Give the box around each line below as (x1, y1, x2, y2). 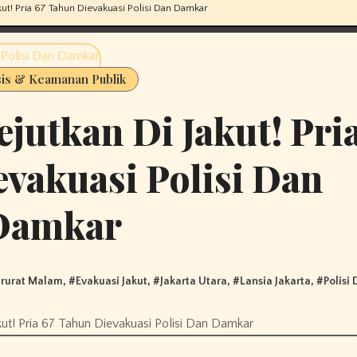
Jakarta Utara (160, 274, 228, 288)
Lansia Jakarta (240, 274, 312, 288)
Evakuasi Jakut (76, 274, 148, 288)
